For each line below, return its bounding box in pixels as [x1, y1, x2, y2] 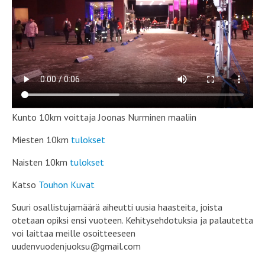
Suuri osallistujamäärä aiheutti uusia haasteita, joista [12, 201, 222, 213]
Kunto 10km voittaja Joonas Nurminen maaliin [12, 111, 196, 123]
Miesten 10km [12, 134, 71, 146]
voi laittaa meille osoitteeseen [12, 227, 135, 239]
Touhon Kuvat [38, 179, 95, 190]
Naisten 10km [12, 156, 70, 168]
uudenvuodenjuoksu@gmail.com [12, 240, 141, 252]
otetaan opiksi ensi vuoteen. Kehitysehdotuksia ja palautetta [12, 214, 253, 226]
